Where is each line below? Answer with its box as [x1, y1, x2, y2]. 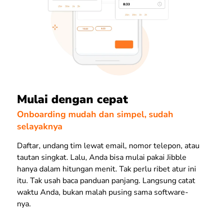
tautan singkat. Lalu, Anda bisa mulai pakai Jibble [17, 152, 186, 163]
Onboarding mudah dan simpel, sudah [17, 108, 173, 120]
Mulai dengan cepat [17, 92, 128, 108]
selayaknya [17, 120, 62, 132]
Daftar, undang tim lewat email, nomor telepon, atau [17, 140, 200, 151]
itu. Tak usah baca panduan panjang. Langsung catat [17, 175, 195, 186]
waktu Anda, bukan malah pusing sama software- [17, 186, 188, 198]
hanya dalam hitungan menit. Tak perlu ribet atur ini [17, 163, 196, 174]
